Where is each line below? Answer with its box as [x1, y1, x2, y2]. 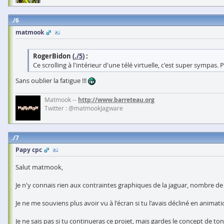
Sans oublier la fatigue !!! [15, 75, 88, 85]
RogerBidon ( [33, 51, 74, 60]
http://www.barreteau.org [78, 95, 154, 104]
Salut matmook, [15, 162, 63, 171]
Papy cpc [15, 145, 42, 154]
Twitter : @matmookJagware [44, 103, 123, 112]
